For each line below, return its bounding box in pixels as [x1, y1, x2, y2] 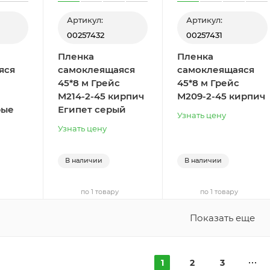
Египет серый [57, 104, 126, 116]
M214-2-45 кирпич [57, 90, 144, 102]
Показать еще [190, 212, 255, 224]
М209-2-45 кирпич [177, 90, 266, 102]
